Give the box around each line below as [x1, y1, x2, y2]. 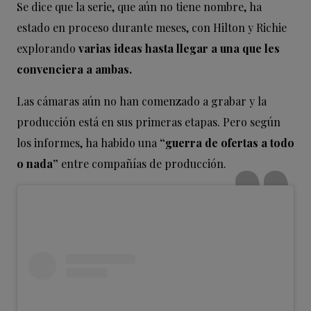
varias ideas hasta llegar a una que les [78, 41, 280, 56]
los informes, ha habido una [17, 135, 160, 151]
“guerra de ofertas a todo [160, 135, 294, 151]
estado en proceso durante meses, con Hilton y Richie [17, 20, 287, 35]
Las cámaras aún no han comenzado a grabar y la [17, 94, 267, 109]
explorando [17, 41, 78, 56]
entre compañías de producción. [58, 156, 226, 171]
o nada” [17, 156, 58, 171]
